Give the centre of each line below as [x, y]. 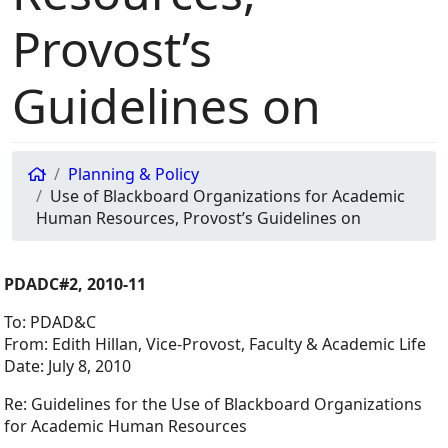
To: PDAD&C [50, 322]
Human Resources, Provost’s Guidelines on [198, 218]
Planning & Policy [133, 174]
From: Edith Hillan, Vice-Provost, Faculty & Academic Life [215, 344]
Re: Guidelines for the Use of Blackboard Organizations [213, 404]
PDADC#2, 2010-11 [75, 284]
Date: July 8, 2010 [67, 366]
